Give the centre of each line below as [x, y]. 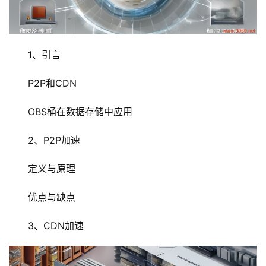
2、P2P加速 [54, 140]
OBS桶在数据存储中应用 [80, 112]
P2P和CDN [52, 83]
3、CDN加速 [56, 226]
